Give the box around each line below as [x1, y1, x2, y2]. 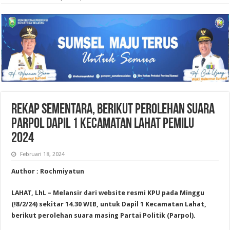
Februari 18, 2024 [20, 150, 65, 158]
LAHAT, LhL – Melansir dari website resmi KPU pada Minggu [11, 188, 205, 197]
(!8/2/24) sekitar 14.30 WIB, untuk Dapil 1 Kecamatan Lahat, [11, 200, 207, 208]
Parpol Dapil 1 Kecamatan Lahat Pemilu [11, 117, 195, 131]
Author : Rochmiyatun [11, 167, 85, 175]
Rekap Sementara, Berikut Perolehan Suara [11, 102, 215, 117]
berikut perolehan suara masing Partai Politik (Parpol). [11, 211, 196, 219]
